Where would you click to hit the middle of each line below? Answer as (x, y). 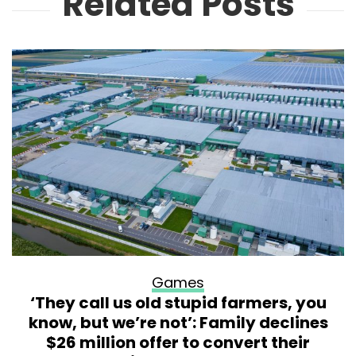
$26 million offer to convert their (178, 343)
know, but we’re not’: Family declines (178, 323)
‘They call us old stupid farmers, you (178, 303)
